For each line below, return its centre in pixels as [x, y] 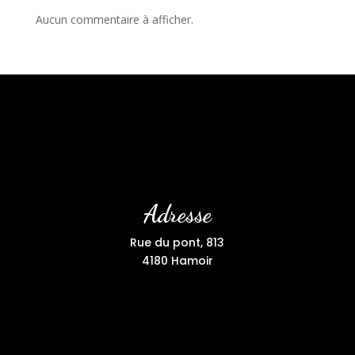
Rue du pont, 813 [177, 243]
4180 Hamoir [177, 261]
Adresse [177, 214]
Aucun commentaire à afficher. [114, 20]
